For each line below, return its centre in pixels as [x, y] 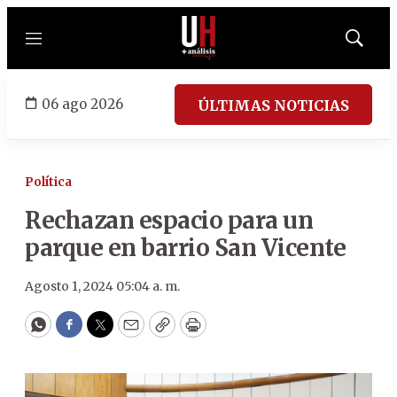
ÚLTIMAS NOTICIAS [273, 105]
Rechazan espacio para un [169, 220]
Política [48, 182]
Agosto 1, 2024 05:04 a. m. [102, 286]
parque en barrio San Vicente [185, 248]
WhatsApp [78, 332]
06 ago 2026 [82, 104]
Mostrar [373, 43]
